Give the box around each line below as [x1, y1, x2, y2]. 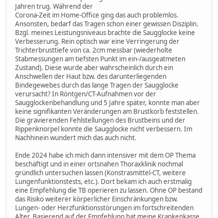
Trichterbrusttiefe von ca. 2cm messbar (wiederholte [15, 45, 172, 54]
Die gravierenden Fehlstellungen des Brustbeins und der [15, 115, 185, 125]
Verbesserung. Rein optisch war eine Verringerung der [15, 36, 180, 46]
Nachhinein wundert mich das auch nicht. [15, 133, 137, 142]
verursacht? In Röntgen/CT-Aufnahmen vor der [15, 89, 156, 98]
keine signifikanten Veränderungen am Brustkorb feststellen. [15, 107, 199, 116]
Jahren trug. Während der [15, 1, 93, 11]
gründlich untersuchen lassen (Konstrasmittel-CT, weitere [15, 168, 186, 177]
